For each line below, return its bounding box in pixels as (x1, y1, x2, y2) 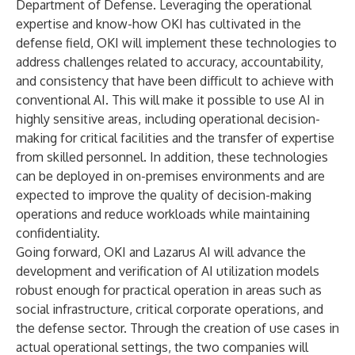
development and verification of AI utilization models (16, 263, 319, 279)
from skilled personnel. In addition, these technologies (16, 149, 328, 165)
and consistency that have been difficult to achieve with (16, 73, 334, 89)
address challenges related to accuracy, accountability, (16, 54, 323, 70)
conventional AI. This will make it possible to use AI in (16, 92, 324, 108)
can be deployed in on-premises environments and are (16, 168, 325, 184)
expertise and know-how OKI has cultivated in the (16, 16, 301, 32)
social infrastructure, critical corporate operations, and (16, 301, 323, 317)
